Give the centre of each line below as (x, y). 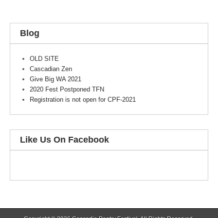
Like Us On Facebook (64, 140)
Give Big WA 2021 (55, 79)
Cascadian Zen (51, 69)
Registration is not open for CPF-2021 (83, 100)
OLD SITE (44, 59)
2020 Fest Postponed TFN (67, 90)
